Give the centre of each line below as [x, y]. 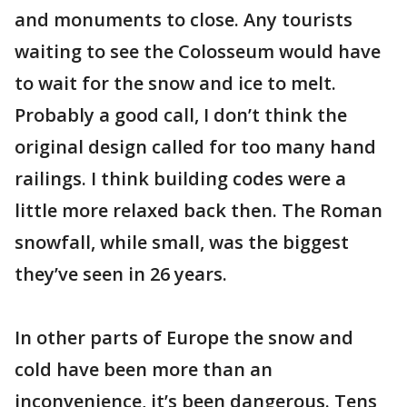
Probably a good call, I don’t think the [181, 115]
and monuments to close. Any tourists [184, 20]
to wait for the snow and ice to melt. [175, 83]
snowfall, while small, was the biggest [182, 242]
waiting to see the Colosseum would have [198, 51]
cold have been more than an [144, 369]
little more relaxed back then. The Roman [199, 210]
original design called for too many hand [195, 147]
